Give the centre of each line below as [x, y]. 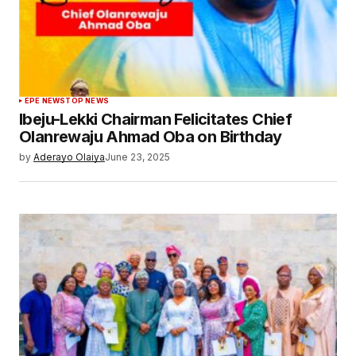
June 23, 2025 [137, 157]
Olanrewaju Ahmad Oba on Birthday [151, 136]
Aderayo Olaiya [69, 157]
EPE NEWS [45, 100]
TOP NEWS [87, 100]
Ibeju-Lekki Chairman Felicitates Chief [156, 119]
